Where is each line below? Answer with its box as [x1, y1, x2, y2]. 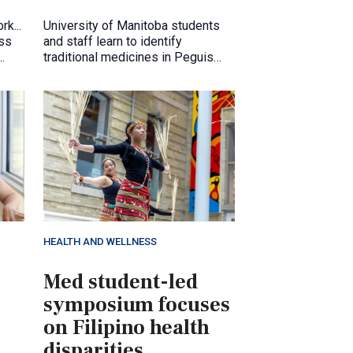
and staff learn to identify [43, 33, 182, 49]
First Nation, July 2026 [43, 65, 167, 80]
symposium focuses [43, 292, 230, 319]
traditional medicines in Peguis [43, 49, 214, 65]
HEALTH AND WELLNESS [43, 236, 157, 248]
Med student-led [43, 269, 198, 296]
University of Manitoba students [43, 17, 220, 33]
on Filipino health [43, 314, 210, 342]
